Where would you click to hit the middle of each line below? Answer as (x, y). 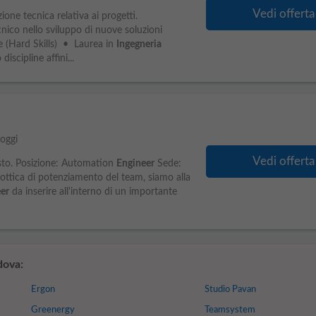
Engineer (135, 164)
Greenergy (53, 310)
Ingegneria (139, 44)
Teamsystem (230, 310)
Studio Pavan (231, 290)
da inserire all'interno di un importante (93, 192)
